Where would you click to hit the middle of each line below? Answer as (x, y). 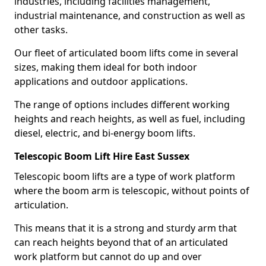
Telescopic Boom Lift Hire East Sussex (102, 156)
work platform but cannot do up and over (108, 256)
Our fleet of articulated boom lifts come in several (126, 53)
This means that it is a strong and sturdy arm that (126, 228)
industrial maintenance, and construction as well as (130, 15)
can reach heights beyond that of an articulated (121, 242)
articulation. (42, 205)
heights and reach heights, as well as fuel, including (130, 119)
